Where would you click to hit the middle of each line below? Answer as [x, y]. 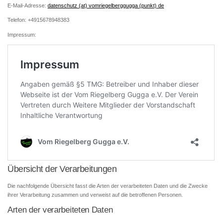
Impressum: [22, 34]
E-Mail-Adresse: [28, 5]
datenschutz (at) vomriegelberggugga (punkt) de [106, 5]
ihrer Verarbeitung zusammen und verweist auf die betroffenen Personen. [95, 194]
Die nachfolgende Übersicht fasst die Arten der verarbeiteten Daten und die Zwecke [108, 186]
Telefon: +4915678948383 [38, 20]
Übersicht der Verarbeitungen [62, 168]
